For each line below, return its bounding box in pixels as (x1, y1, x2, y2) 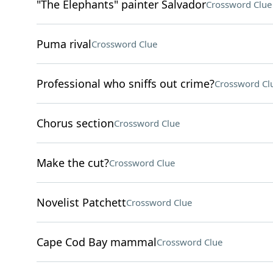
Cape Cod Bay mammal (36, 235, 157, 249)
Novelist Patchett (36, 195, 126, 210)
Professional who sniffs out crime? (36, 76, 214, 91)
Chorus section (36, 116, 114, 130)
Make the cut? (36, 155, 109, 170)
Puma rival (36, 37, 91, 51)
